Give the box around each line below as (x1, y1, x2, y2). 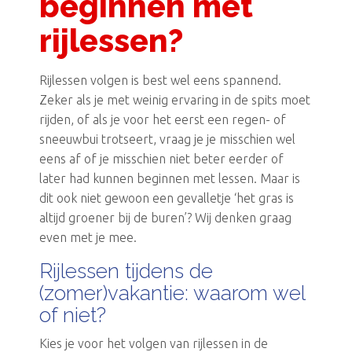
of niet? (39, 302, 106, 327)
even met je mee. (39, 229, 140, 244)
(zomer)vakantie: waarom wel (39, 280, 305, 305)
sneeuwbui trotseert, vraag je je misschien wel (39, 131, 295, 146)
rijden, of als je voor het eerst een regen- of (39, 112, 286, 126)
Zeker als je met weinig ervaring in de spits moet (39, 92, 310, 107)
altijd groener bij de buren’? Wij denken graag (39, 210, 291, 225)
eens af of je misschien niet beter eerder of (39, 151, 284, 166)
